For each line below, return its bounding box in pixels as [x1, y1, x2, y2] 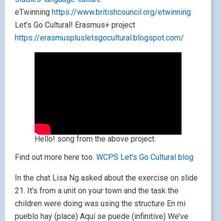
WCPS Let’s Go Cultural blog [96, 152, 193, 162]
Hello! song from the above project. [35, 134, 156, 144]
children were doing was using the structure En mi [15, 199, 185, 209]
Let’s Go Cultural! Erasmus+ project [15, 20, 135, 30]
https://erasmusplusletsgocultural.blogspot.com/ [15, 33, 184, 42]
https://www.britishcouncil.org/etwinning [52, 7, 191, 17]
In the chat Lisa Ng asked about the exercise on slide [15, 173, 198, 183]
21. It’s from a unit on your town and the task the [15, 186, 179, 196]
